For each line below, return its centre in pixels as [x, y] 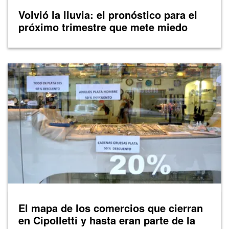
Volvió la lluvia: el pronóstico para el [108, 15]
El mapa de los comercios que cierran [111, 208]
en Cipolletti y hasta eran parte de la [107, 220]
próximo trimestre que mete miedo [103, 27]
